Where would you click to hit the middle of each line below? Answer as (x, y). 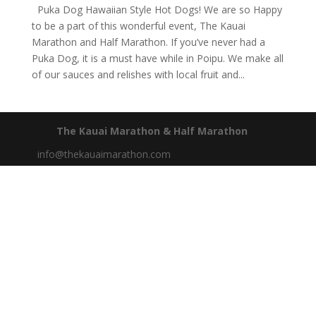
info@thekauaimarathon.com (104, 154)
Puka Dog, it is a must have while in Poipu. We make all (157, 58)
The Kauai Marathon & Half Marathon (152, 131)
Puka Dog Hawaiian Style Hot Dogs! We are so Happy (157, 10)
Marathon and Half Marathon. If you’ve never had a (148, 42)
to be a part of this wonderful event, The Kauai (138, 26)
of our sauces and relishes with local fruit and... (138, 74)
